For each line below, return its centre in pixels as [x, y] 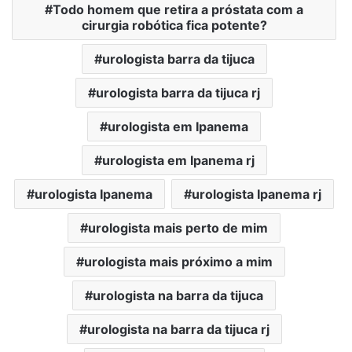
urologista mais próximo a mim [178, 261]
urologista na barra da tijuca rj [178, 329]
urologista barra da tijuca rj [178, 92]
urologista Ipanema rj [257, 194]
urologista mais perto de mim [178, 227]
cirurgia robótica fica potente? [174, 25]
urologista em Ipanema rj [178, 160]
